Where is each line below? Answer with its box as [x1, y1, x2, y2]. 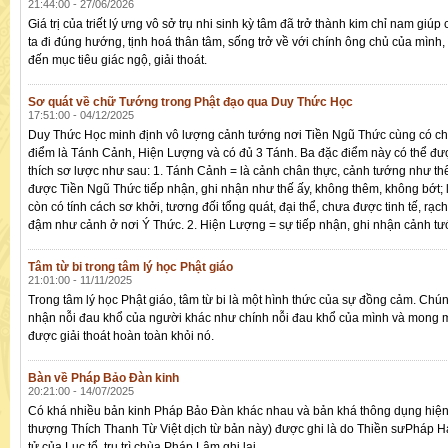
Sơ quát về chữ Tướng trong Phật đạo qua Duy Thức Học [28, 95, 353, 110]
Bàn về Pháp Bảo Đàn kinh [28, 371, 179, 386]
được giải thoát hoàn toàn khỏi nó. [28, 329, 214, 344]
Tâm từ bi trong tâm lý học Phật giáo [28, 260, 233, 275]
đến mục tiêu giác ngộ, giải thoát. [28, 53, 207, 68]
